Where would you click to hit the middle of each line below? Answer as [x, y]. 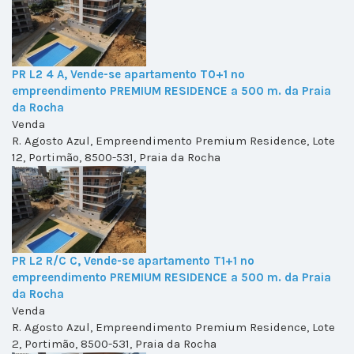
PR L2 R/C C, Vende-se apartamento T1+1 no [133, 261]
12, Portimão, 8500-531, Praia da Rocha [116, 158]
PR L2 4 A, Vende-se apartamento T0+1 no [128, 75]
